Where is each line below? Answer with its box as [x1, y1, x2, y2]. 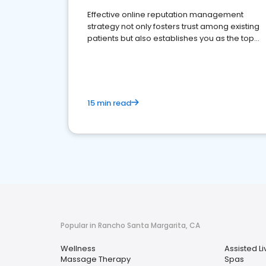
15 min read [87, 97, 131, 109]
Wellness [61, 243, 96, 254]
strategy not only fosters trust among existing [87, 21, 259, 32]
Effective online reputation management [87, 9, 243, 20]
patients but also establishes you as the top [87, 33, 254, 44]
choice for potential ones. [87, 45, 186, 56]
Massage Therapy [61, 254, 131, 265]
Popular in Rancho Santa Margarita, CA [61, 220, 200, 230]
